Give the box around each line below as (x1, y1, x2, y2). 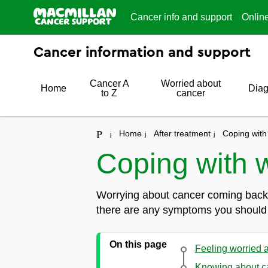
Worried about (161, 78, 221, 89)
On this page (109, 239, 167, 249)
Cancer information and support (33, 45, 251, 60)
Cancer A (89, 78, 129, 89)
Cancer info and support (130, 12, 232, 22)
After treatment (153, 129, 211, 138)
